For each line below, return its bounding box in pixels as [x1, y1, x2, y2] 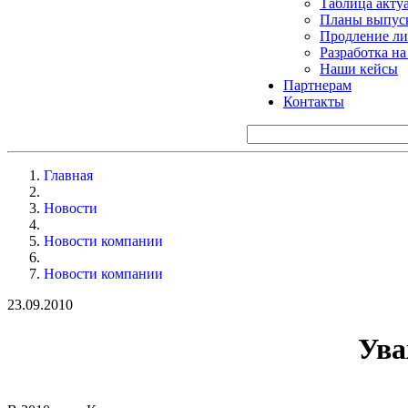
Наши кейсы [320, 60, 398, 76]
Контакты [283, 93, 344, 109]
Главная [44, 167, 93, 183]
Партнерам [283, 76, 352, 93]
